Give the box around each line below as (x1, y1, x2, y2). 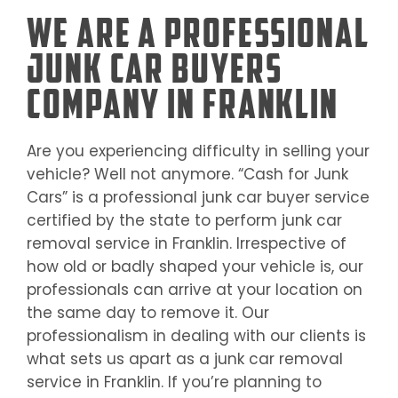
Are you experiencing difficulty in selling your (27, 140, 370, 163)
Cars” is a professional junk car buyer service (27, 187, 370, 209)
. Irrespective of (229, 233, 346, 255)
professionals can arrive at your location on (27, 279, 362, 301)
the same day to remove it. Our (27, 302, 269, 324)
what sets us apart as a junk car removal (27, 348, 343, 370)
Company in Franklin (27, 79, 339, 129)
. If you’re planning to (161, 371, 322, 394)
